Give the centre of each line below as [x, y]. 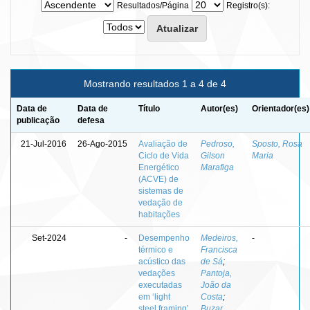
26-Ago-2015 [102, 144]
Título [149, 108]
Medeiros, [219, 238]
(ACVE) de [158, 179]
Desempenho [164, 238]
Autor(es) [219, 108]
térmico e [156, 249]
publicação [38, 120]
